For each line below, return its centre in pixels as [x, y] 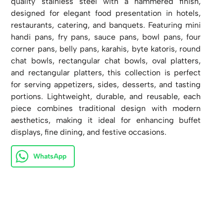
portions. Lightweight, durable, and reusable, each [106, 96]
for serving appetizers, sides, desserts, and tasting [106, 84]
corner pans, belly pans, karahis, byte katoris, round [106, 49]
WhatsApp [50, 157]
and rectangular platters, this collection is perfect [106, 72]
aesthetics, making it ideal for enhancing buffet [106, 120]
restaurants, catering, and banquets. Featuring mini [106, 25]
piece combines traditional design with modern [106, 108]
